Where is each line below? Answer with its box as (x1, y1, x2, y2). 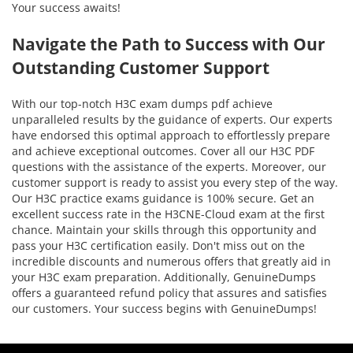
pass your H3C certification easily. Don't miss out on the (12, 237, 305, 253)
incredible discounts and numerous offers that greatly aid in (12, 253, 331, 269)
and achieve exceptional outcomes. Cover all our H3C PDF (12, 143, 314, 158)
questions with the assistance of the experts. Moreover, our (12, 158, 326, 174)
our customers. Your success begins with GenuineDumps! (12, 300, 317, 316)
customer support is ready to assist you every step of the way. (12, 174, 338, 190)
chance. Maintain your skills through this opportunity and (12, 221, 317, 237)
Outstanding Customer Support (12, 56, 269, 79)
